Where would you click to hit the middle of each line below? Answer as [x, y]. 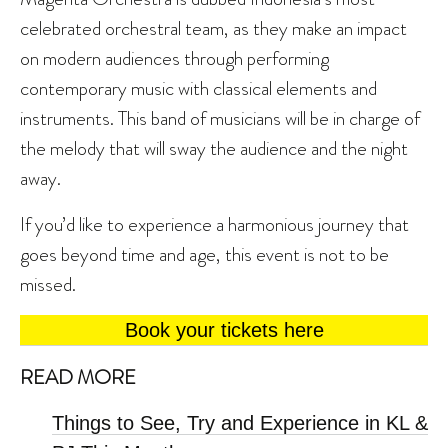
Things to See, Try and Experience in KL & [240, 423]
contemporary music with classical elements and [198, 88]
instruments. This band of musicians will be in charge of [220, 118]
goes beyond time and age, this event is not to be [204, 254]
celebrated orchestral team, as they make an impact [213, 28]
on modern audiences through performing [174, 58]
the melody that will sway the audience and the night [214, 148]
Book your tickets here [224, 330]
